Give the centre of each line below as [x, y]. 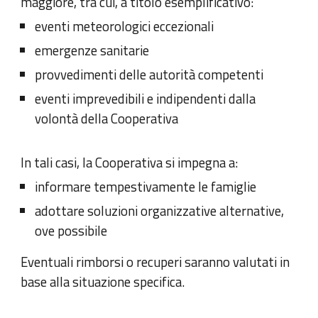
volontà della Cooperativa [107, 118]
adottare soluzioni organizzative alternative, [160, 210]
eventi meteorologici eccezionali [125, 26]
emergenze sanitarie [92, 50]
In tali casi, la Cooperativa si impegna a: [130, 162]
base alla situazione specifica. [103, 281]
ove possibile [71, 230]
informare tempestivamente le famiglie [146, 186]
